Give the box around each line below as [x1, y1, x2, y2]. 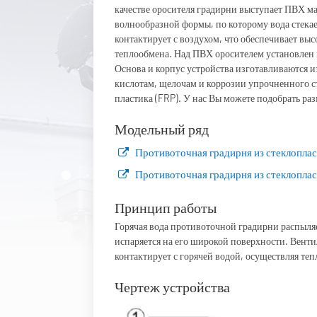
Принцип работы [115, 199, 217, 216]
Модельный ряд [115, 120, 209, 137]
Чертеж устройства [115, 278, 230, 295]
